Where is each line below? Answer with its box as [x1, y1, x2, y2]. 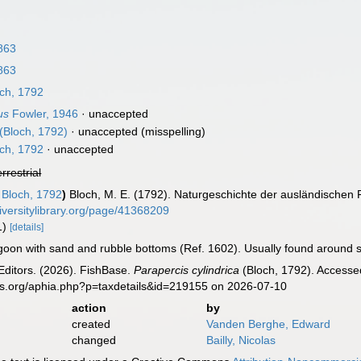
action [71, 301, 106, 314]
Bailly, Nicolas [205, 334, 276, 346]
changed [71, 334, 116, 346]
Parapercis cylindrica [134, 263, 240, 276]
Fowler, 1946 [9, 107, 79, 120]
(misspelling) [138, 125, 206, 138]
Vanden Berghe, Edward [205, 317, 330, 330]
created [71, 317, 110, 330]
